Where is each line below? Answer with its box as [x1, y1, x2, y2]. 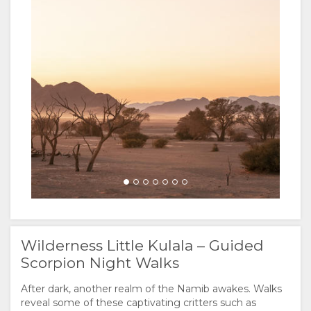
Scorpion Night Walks [21, 254, 179, 272]
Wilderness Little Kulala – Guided [21, 237, 264, 255]
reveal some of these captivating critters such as [21, 296, 256, 310]
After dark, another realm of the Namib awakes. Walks [21, 283, 282, 296]
